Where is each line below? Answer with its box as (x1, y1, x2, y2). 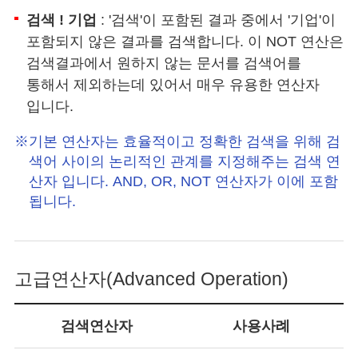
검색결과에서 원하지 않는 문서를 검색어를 (26, 54, 301, 71)
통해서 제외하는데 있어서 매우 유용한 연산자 (26, 76, 320, 93)
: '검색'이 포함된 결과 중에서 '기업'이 (96, 11, 336, 28)
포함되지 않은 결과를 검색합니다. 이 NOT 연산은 (26, 33, 344, 50)
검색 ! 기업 (26, 11, 97, 28)
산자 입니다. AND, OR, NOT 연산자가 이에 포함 (29, 173, 338, 189)
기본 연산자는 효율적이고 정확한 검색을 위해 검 (29, 133, 340, 149)
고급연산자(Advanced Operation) (14, 268, 288, 289)
